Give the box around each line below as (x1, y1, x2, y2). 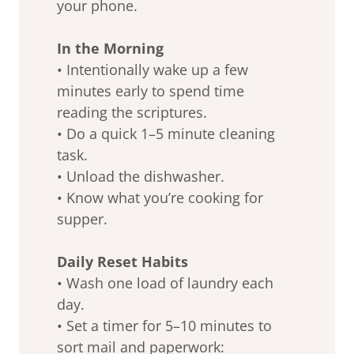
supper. (57, 209, 107, 228)
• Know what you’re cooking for (57, 187, 263, 207)
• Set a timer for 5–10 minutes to (57, 315, 272, 335)
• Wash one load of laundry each (57, 273, 273, 292)
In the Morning (57, 38, 164, 58)
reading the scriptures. (57, 102, 207, 122)
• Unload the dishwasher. (57, 166, 224, 186)
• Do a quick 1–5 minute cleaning (57, 123, 275, 143)
